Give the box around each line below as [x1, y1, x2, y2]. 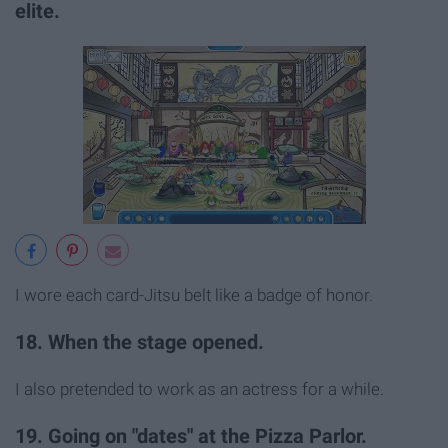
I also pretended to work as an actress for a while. [15, 378, 384, 399]
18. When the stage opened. [15, 331, 264, 355]
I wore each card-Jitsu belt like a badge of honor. [15, 285, 373, 306]
